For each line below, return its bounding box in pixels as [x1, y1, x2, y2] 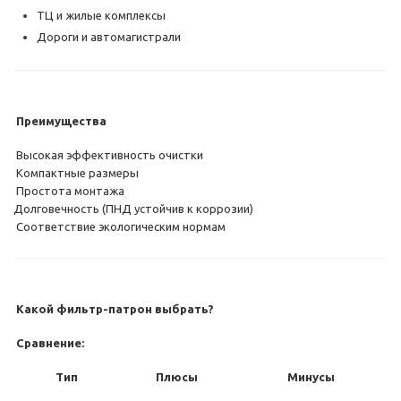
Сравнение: [13, 337, 84, 350]
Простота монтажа [13, 184, 124, 198]
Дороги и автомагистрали [37, 30, 181, 44]
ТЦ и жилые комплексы [37, 9, 166, 22]
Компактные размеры [13, 166, 139, 180]
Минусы [287, 371, 335, 384]
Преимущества [13, 115, 107, 128]
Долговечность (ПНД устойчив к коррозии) [13, 202, 253, 216]
